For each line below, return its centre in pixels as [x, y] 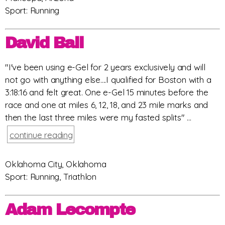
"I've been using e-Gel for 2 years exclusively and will [105, 67]
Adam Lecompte [70, 209]
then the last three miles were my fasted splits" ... [98, 118]
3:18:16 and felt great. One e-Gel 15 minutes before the [107, 92]
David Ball [44, 43]
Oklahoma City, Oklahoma [56, 164]
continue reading [41, 135]
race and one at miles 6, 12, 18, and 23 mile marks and [107, 105]
